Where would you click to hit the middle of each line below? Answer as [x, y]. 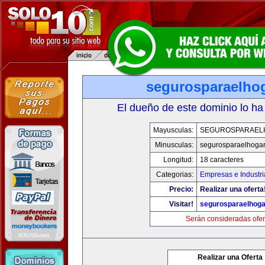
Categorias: [174, 174]
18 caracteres [222, 160]
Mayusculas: [173, 130]
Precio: [181, 189]
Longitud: [178, 160]
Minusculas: [174, 145]
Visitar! [181, 204]
